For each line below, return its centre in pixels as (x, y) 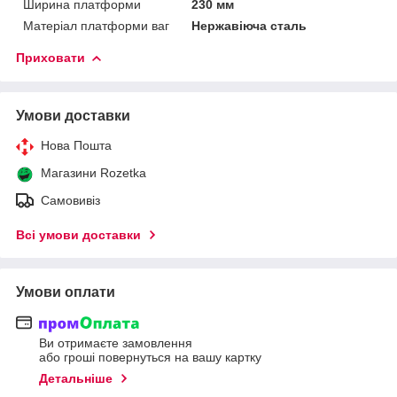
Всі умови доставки (78, 234)
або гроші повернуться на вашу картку (150, 358)
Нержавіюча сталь (249, 25)
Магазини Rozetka (93, 172)
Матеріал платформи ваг (96, 25)
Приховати (51, 57)
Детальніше (76, 379)
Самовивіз (70, 200)
